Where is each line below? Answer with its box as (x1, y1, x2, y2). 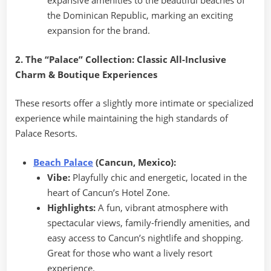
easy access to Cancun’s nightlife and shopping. (47, 231, 243, 244)
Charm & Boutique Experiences (15, 68, 157, 80)
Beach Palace (33, 155, 93, 168)
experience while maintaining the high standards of (15, 112, 228, 125)
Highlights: (47, 201, 96, 214)
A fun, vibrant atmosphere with (95, 201, 228, 214)
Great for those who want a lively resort (47, 246, 212, 259)
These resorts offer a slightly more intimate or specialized (15, 97, 253, 109)
